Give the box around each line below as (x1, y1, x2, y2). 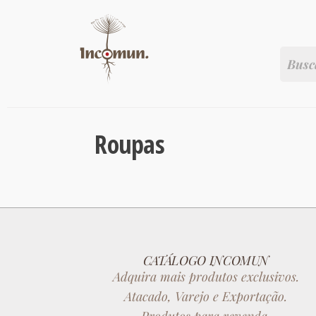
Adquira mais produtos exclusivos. (112, 268, 299, 285)
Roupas (95, 127, 165, 162)
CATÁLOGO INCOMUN (142, 252, 269, 269)
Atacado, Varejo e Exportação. (124, 288, 288, 305)
